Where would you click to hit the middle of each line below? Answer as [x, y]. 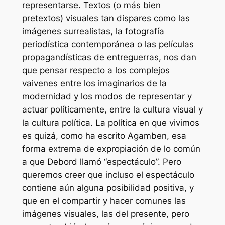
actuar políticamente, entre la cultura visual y [112, 110]
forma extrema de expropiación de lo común [111, 149]
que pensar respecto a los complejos [96, 71]
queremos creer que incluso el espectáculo [108, 175]
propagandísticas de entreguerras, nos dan [109, 58]
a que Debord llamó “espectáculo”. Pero [101, 162]
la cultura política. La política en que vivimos [110, 123]
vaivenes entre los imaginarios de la [94, 84]
